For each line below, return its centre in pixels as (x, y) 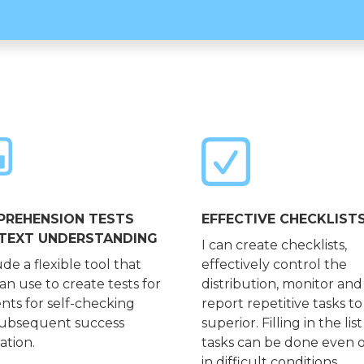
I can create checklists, (274, 245)
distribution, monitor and (282, 284)
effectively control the (274, 265)
